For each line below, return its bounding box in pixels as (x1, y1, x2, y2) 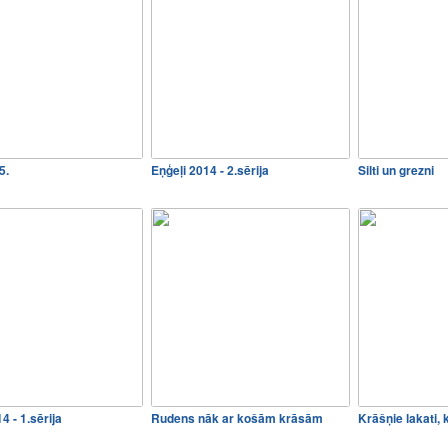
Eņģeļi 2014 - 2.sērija (151, 161, 269, 179)
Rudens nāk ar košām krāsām (151, 409, 323, 427)
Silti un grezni (358, 161, 434, 179)
